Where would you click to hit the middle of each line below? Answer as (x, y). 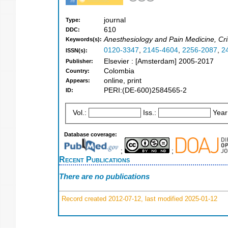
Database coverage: (91, 134)
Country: (78, 71)
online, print (123, 81)
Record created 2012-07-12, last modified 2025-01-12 (138, 198)
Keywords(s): (84, 39)
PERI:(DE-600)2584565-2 (145, 91)
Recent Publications (94, 159)
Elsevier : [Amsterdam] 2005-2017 (159, 62)
